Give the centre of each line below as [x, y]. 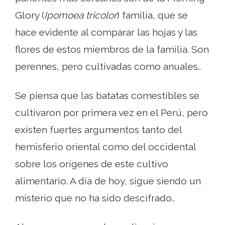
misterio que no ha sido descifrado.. [95, 198]
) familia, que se [152, 15]
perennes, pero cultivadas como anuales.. [108, 67]
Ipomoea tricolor [81, 15]
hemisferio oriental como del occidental [105, 147]
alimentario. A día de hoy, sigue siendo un [108, 181]
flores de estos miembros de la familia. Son [112, 49]
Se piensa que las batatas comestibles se [107, 96]
